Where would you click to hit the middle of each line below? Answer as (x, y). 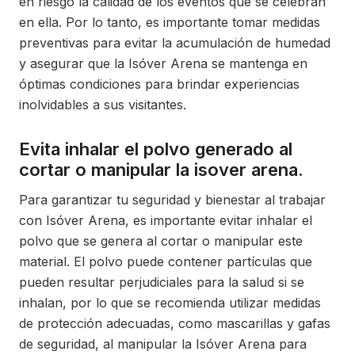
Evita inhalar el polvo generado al (156, 149)
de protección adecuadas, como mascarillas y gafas (175, 323)
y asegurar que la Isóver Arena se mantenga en (163, 63)
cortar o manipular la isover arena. (161, 170)
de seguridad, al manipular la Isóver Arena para (163, 344)
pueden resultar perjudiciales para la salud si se (162, 282)
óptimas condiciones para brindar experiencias (159, 84)
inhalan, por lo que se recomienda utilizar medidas (170, 303)
